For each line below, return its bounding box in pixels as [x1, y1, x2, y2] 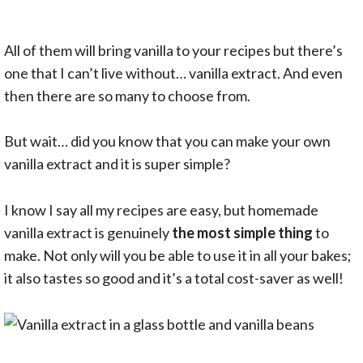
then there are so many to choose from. [4, 86, 250, 105]
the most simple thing [172, 224, 313, 242]
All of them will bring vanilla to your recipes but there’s [4, 41, 343, 59]
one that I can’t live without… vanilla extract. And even [4, 63, 343, 82]
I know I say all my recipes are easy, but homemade [4, 201, 318, 220]
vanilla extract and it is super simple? [4, 155, 230, 173]
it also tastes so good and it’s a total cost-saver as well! [4, 269, 344, 288]
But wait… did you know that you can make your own [4, 132, 331, 151]
